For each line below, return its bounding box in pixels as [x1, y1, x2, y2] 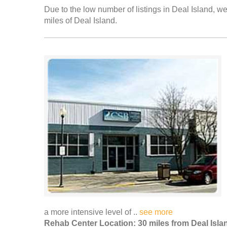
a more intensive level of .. [44, 208, 139, 216]
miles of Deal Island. [44, 16, 117, 25]
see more [139, 208, 173, 216]
